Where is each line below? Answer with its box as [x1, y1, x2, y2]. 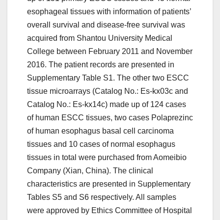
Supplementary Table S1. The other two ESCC [27, 74, 189, 82]
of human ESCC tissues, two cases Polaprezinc [27, 113, 193, 122]
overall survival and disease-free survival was [27, 21, 185, 29]
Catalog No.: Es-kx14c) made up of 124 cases [27, 100, 186, 109]
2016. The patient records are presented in [27, 60, 174, 69]
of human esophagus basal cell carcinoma [27, 127, 174, 136]
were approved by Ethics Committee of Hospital [27, 206, 192, 215]
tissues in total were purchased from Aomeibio [27, 153, 187, 162]
